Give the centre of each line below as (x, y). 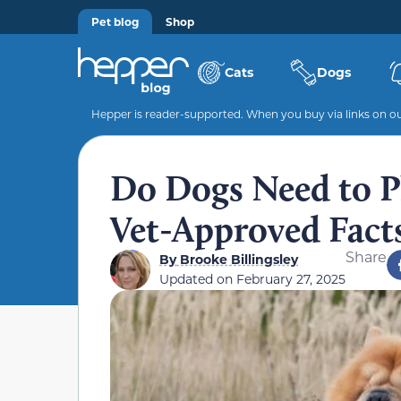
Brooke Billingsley (237, 259)
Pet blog (115, 21)
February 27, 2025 (291, 279)
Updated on (198, 279)
